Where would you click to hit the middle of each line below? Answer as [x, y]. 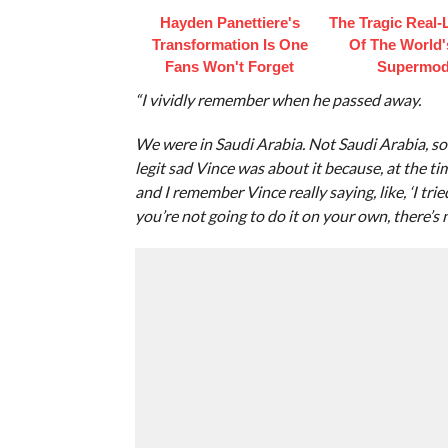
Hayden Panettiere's [229, 22]
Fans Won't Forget [230, 66]
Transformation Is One [229, 44]
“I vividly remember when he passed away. [277, 99]
